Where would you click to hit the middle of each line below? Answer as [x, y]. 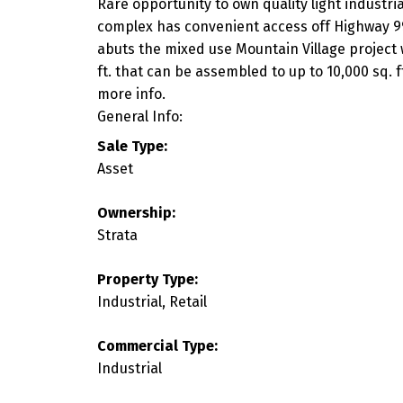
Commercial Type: [157, 345]
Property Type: [147, 279]
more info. [131, 94]
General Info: [139, 116]
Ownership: [136, 212]
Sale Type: [132, 146]
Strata [117, 235]
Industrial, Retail [152, 301]
